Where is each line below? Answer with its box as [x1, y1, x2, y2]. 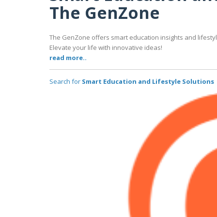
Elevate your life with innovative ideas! [49, 43, 162, 52]
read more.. [49, 53, 87, 62]
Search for [49, 77, 82, 86]
